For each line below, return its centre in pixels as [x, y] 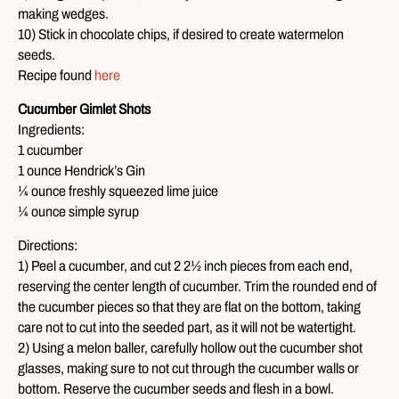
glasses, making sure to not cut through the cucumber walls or [188, 368]
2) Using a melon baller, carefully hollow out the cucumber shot [190, 348]
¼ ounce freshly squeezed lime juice [118, 191]
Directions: [48, 245]
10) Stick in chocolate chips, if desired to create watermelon [181, 34]
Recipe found [56, 75]
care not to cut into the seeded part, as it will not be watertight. [187, 327]
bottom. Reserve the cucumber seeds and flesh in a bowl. [176, 389]
